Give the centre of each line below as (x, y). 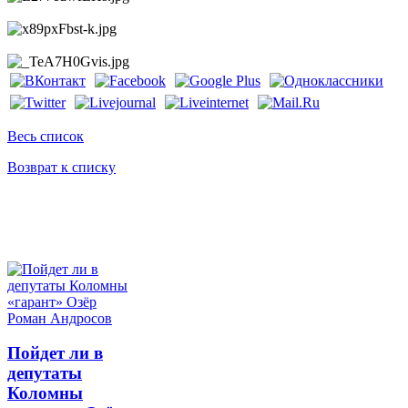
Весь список (46, 136)
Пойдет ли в (55, 353)
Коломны (45, 393)
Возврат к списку (61, 167)
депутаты (45, 373)
